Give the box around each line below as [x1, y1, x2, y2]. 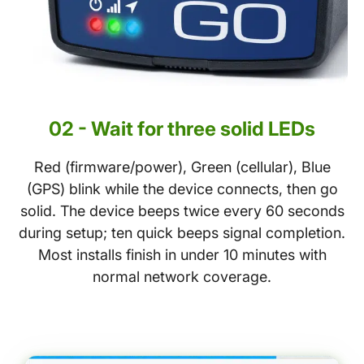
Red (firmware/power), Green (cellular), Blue [33, 158, 331, 175]
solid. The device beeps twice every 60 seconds [19, 201, 344, 219]
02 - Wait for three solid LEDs [49, 116, 315, 141]
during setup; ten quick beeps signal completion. [19, 223, 345, 241]
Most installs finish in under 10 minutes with [37, 245, 327, 263]
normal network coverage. [93, 267, 271, 285]
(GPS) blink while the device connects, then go [26, 180, 338, 197]
